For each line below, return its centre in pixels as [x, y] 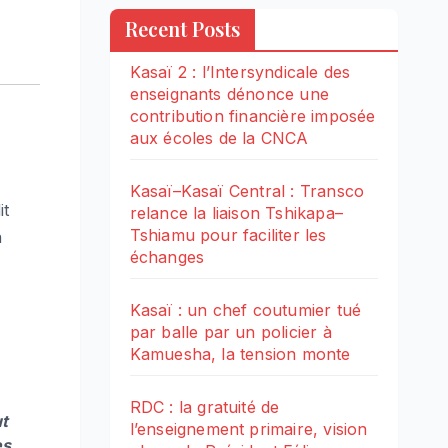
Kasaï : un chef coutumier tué [245, 310]
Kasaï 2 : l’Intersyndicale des [240, 72]
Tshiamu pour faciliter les [228, 235]
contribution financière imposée [252, 116]
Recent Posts [182, 29]
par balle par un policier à [230, 332]
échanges [167, 257]
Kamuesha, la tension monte [240, 354]
